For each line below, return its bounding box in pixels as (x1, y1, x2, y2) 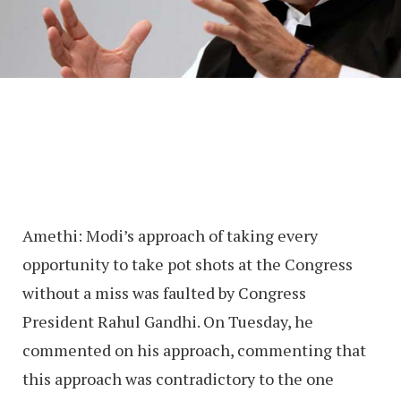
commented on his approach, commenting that (22, 339, 366, 362)
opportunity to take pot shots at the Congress (22, 253, 353, 276)
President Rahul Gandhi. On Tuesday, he (22, 311, 313, 333)
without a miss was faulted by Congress (22, 282, 306, 304)
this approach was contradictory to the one (22, 368, 334, 390)
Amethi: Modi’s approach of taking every (22, 225, 318, 247)
